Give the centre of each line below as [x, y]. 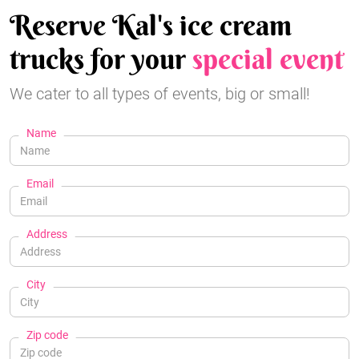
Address [47, 234]
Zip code [47, 335]
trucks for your [101, 59]
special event [268, 59]
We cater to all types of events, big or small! [160, 94]
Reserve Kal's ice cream [151, 26]
